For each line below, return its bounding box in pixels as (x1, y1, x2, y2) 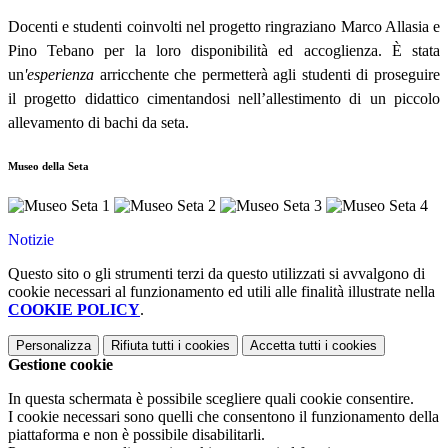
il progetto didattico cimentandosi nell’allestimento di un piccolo (8, 90, 440, 108)
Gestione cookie (8, 356, 113, 374)
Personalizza (16, 338, 91, 354)
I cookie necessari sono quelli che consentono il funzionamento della (8, 408, 439, 426)
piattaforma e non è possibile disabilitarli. (8, 426, 265, 444)
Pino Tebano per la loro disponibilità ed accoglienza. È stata (8, 42, 440, 60)
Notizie (8, 231, 54, 249)
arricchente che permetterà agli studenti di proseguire (99, 66, 441, 84)
